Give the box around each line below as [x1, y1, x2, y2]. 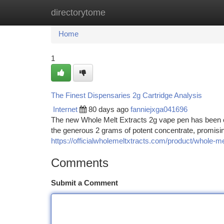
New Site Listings [101, 8, 157, 16]
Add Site [172, 8, 200, 16]
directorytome [51, 7, 105, 17]
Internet [53, 105, 77, 113]
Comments [51, 156, 108, 169]
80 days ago [88, 105, 128, 113]
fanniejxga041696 [130, 105, 187, 113]
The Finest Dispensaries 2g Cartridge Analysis [51, 91, 202, 99]
